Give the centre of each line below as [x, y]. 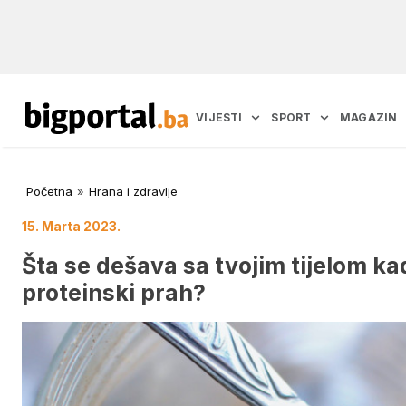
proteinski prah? [114, 292]
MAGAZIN [369, 118]
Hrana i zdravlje [133, 192]
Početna [49, 192]
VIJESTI [219, 118]
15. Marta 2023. [71, 227]
